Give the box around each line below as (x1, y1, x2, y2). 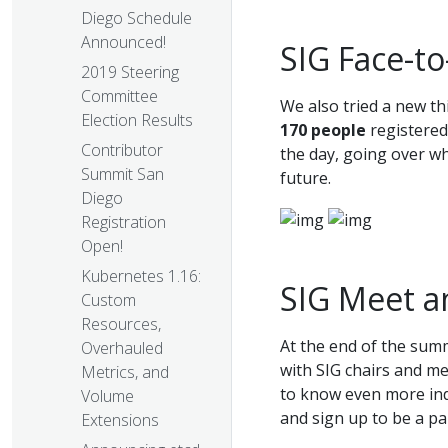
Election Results (81, 109, 193, 132)
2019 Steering (81, 61, 179, 84)
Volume (81, 385, 134, 408)
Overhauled (81, 337, 163, 360)
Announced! (81, 31, 166, 54)
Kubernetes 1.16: (81, 265, 201, 288)
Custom (81, 289, 136, 312)
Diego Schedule (81, 7, 192, 30)
